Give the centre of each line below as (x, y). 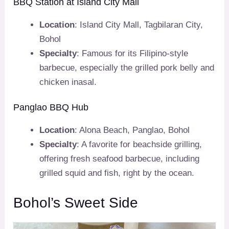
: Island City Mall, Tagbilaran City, (139, 25)
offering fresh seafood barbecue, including (120, 159)
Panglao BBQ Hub (51, 108)
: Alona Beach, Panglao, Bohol (132, 130)
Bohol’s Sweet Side (76, 202)
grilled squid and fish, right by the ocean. (117, 173)
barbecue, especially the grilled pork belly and (127, 67)
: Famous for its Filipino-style (133, 53)
